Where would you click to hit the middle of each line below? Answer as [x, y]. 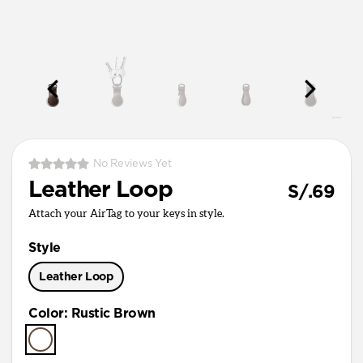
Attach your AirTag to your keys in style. [126, 214]
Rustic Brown [113, 313]
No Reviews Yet [132, 164]
